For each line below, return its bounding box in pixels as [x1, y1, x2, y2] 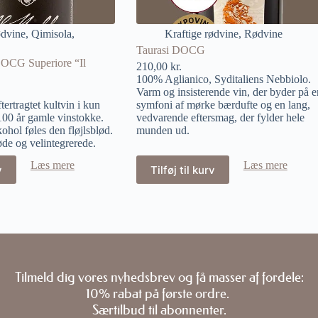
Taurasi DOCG [136, 44, 205, 56]
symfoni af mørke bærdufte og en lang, [136, 99, 310, 111]
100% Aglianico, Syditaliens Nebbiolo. [136, 73, 311, 85]
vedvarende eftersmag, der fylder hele [136, 111, 305, 124]
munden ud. [136, 124, 190, 136]
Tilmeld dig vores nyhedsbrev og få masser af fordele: [14, 269, 304, 285]
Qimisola [31, 28, 72, 40]
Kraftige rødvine [164, 28, 238, 40]
